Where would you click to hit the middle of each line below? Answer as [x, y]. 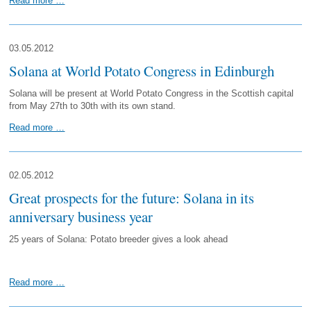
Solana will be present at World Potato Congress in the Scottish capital [152, 93]
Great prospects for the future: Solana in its [132, 198]
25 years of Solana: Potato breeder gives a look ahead [119, 239]
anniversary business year [81, 217]
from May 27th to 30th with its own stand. [93, 106]
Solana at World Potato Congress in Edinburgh [142, 71]
